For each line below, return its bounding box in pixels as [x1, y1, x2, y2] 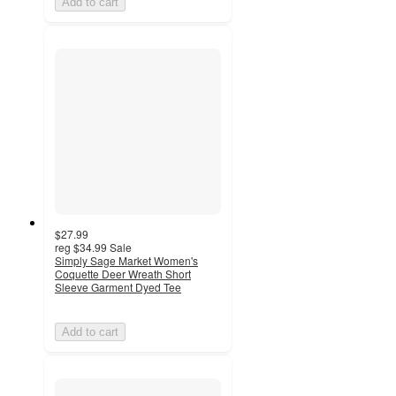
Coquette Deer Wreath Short [55, 266, 191, 282]
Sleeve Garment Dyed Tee [55, 279, 181, 295]
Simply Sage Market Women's [55, 253, 198, 269]
